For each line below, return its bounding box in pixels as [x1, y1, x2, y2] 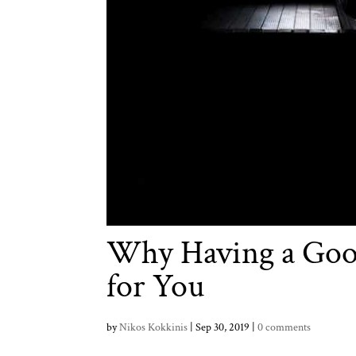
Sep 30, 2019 [195, 320, 250, 335]
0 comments [257, 320, 311, 335]
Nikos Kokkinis [119, 320, 188, 335]
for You [106, 265, 205, 309]
